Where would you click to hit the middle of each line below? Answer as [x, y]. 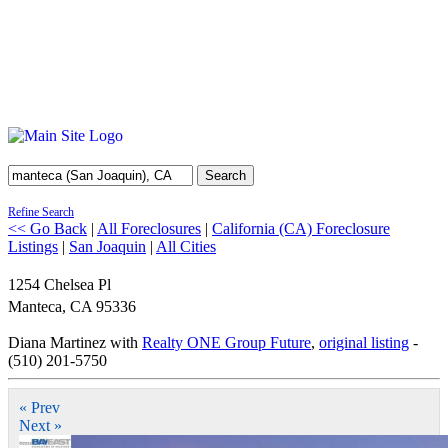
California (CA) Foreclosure [301, 228]
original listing [364, 342]
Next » [40, 425]
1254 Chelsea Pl [59, 284]
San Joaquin [107, 246]
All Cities [186, 246]
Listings [33, 246]
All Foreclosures [149, 228]
